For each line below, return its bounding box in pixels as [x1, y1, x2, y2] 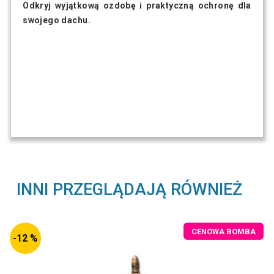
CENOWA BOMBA [191, 226, 256, 236]
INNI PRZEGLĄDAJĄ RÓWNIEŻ [17, 180, 243, 200]
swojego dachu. [23, 15, 91, 26]
